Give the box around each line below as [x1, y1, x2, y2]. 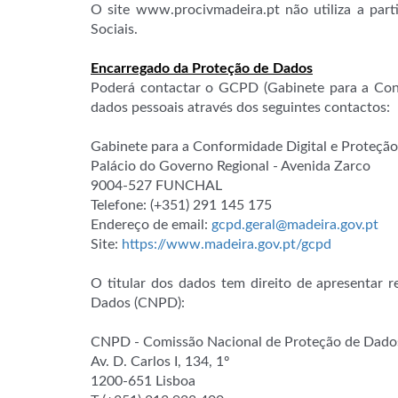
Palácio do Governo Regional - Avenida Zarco [91, 159, 370, 173]
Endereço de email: [91, 218, 211, 232]
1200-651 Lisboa [91, 374, 195, 388]
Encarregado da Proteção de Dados [91, 61, 313, 76]
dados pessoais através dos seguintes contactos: [91, 100, 394, 115]
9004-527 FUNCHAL [91, 179, 222, 193]
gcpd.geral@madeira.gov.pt [211, 218, 378, 232]
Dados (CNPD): [91, 296, 185, 310]
